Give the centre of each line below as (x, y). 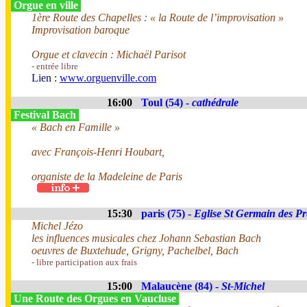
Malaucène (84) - (181, 286)
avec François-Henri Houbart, (98, 152)
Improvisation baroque (81, 30)
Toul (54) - (167, 102)
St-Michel (243, 286)
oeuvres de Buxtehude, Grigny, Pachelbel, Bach (135, 250)
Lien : (46, 78)
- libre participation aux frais (84, 262)
